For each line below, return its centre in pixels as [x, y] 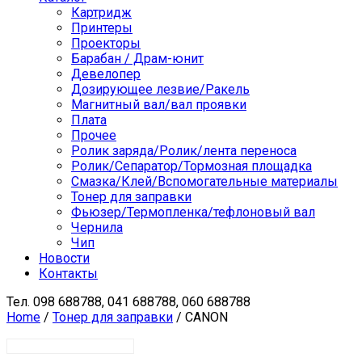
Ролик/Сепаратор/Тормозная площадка [192, 166]
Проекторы [106, 44]
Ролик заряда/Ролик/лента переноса [184, 151]
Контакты [68, 274]
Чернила [97, 228]
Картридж [101, 13]
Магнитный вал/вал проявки [159, 105]
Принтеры [102, 28]
